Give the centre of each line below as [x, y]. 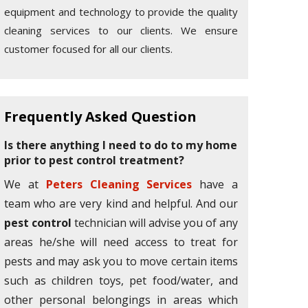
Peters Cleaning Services [119, 184]
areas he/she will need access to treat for [121, 242]
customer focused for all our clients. [88, 49]
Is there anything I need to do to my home [121, 145]
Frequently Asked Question [100, 117]
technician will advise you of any [155, 223]
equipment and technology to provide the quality [121, 12]
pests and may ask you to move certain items [121, 261]
